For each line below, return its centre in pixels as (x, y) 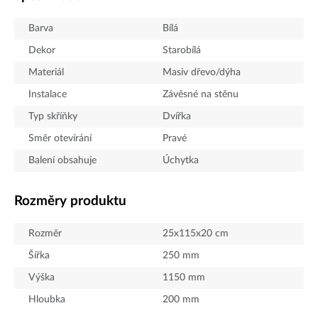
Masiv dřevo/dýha (202, 72)
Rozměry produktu (70, 201)
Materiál (46, 72)
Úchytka (181, 160)
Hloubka (47, 299)
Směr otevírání (60, 138)
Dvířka (177, 116)
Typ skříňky (53, 116)
